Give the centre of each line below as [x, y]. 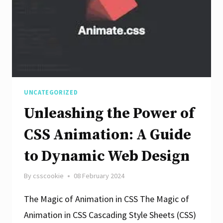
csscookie [49, 176]
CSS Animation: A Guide [108, 135]
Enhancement [102, 30]
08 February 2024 [99, 176]
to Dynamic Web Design [107, 157]
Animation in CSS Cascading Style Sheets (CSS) [110, 215]
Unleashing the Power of [109, 114]
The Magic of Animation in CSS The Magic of [107, 199]
